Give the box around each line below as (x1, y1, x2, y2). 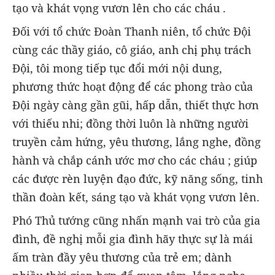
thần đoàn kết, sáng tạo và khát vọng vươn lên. (12, 189, 260, 204)
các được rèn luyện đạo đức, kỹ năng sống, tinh (12, 171, 263, 186)
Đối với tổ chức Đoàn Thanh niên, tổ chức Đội (12, 23, 251, 39)
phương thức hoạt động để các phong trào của (12, 79, 253, 94)
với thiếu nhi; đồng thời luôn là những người (12, 115, 249, 131)
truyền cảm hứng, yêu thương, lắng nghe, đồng (12, 134, 261, 149)
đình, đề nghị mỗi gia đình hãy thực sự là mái (12, 231, 253, 247)
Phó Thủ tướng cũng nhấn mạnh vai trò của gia (12, 213, 260, 228)
